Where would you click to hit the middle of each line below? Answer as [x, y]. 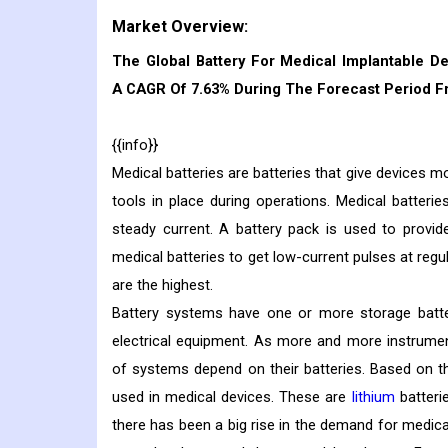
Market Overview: [180, 27]
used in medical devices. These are [232, 397]
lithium [373, 397]
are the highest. [162, 285]
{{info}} [135, 145]
